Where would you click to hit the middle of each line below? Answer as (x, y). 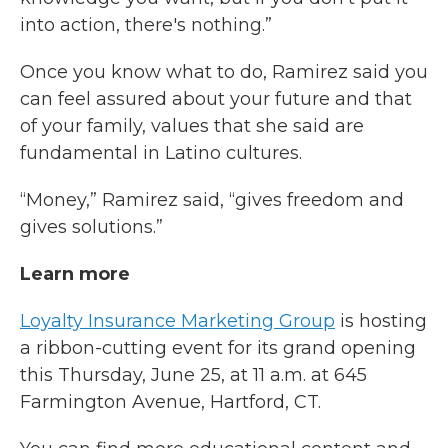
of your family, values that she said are (192, 126)
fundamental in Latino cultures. (161, 153)
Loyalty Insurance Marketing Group (177, 321)
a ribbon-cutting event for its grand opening (218, 348)
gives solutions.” (91, 227)
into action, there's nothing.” (146, 25)
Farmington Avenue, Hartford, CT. (170, 402)
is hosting (381, 321)
